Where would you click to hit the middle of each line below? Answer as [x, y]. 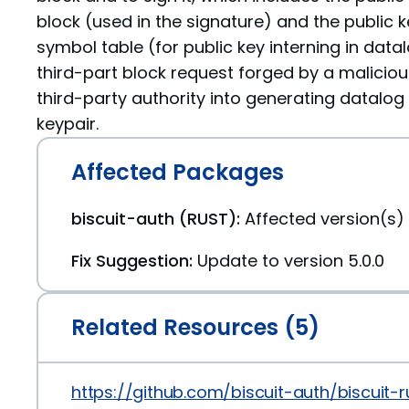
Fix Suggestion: [132, 261]
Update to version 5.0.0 [291, 261]
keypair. [68, 124]
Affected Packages [178, 172]
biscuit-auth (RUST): [156, 219]
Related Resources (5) [195, 327]
